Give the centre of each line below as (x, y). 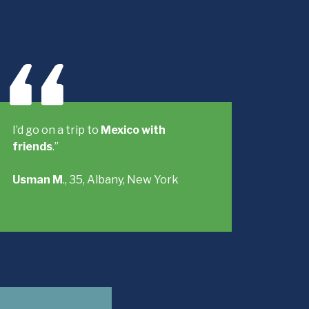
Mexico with (133, 130)
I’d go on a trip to (57, 130)
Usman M (38, 180)
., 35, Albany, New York (121, 180)
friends (33, 147)
